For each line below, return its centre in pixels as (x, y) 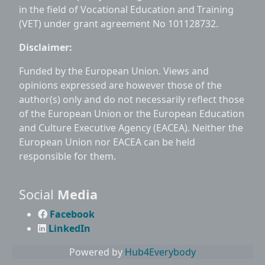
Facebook (72, 214)
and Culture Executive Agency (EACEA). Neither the (131, 128)
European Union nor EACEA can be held (107, 142)
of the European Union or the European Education (132, 114)
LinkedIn (70, 229)
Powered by (97, 252)
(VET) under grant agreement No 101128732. (119, 24)
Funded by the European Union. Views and (114, 71)
